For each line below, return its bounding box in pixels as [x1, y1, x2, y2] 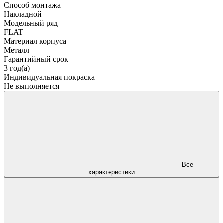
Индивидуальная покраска [4, 72, 95, 81]
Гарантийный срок [4, 54, 68, 63]
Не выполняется [4, 81, 59, 90]
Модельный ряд [4, 18, 58, 27]
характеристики [88, 168, 135, 176]
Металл [4, 45, 29, 54]
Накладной [4, 9, 42, 18]
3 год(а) [4, 63, 30, 72]
